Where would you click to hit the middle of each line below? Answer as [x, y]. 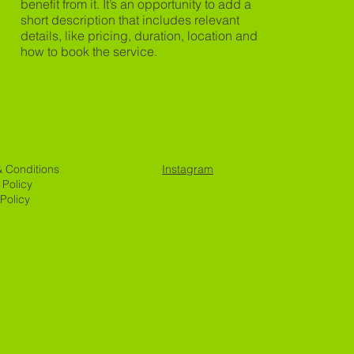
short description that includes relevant [130, 19]
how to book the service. [89, 51]
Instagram [188, 169]
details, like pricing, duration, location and [139, 35]
